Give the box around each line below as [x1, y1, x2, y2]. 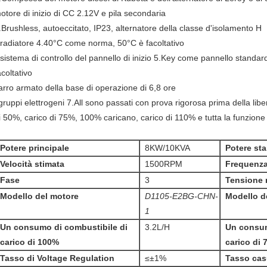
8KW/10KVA [145, 143, 190, 153]
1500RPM [145, 159, 182, 169]
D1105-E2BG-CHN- [145, 191, 218, 201]
